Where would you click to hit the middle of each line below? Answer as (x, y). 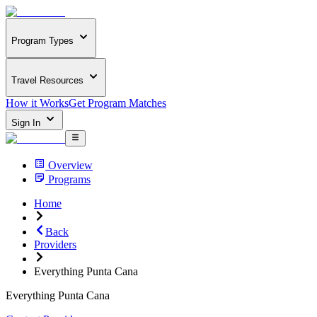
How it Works (37, 103)
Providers (55, 244)
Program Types (42, 41)
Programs (69, 179)
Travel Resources (47, 80)
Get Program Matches (117, 103)
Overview (70, 165)
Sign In (27, 123)
